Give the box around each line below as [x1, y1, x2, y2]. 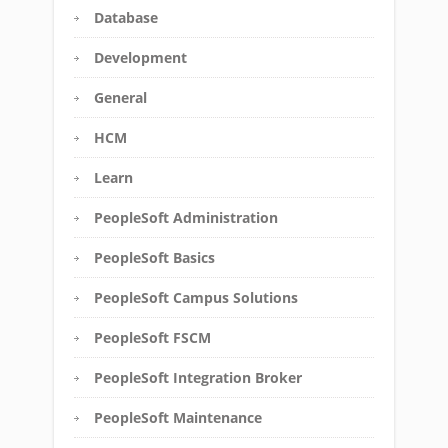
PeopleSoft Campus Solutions [94, 288, 298, 307]
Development [94, 48, 187, 67]
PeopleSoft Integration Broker [94, 368, 302, 387]
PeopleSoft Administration [94, 208, 278, 227]
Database [94, 8, 158, 27]
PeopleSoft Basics [94, 248, 215, 267]
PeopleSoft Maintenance [94, 408, 262, 427]
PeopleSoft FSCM [94, 328, 211, 347]
